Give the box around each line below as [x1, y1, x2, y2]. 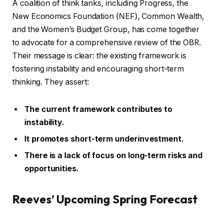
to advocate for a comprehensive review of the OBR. [12, 38, 201, 48]
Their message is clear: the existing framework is [12, 51, 187, 61]
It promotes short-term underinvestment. [24, 134, 184, 144]
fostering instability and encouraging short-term [12, 64, 184, 74]
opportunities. [24, 163, 79, 173]
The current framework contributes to [24, 104, 173, 114]
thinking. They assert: [12, 77, 90, 87]
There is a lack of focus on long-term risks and [24, 150, 203, 160]
